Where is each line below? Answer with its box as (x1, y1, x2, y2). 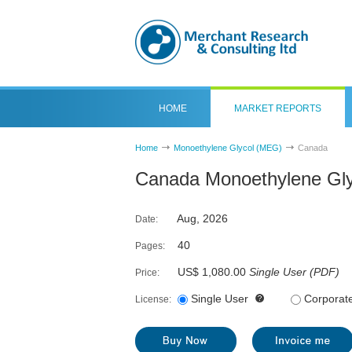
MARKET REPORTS (234, 103, 321, 114)
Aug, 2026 (174, 212, 228, 225)
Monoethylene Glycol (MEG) (174, 143, 282, 152)
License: (135, 294, 171, 305)
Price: (135, 267, 159, 278)
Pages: (135, 240, 165, 251)
